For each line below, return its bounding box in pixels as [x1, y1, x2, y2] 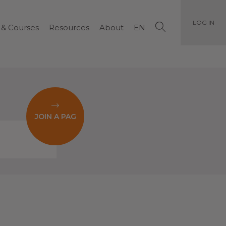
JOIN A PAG [34, 112, 76, 122]
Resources [49, 22, 89, 32]
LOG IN [192, 19, 214, 26]
